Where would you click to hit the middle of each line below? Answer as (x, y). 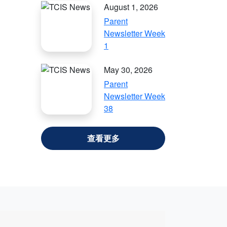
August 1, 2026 (131, 7)
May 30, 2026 (128, 70)
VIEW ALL (103, 138)
